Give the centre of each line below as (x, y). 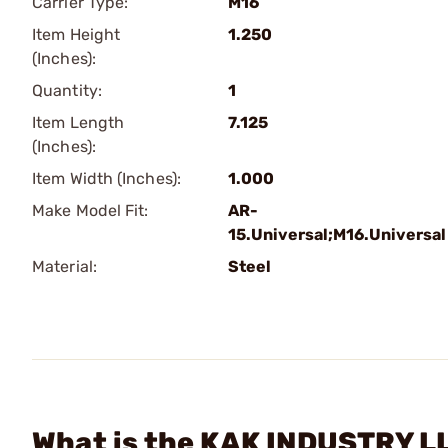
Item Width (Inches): (106, 178)
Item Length (78, 122)
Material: (64, 266)
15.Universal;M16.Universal (337, 234)
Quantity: (67, 90)
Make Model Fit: (90, 210)
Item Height (76, 34)
